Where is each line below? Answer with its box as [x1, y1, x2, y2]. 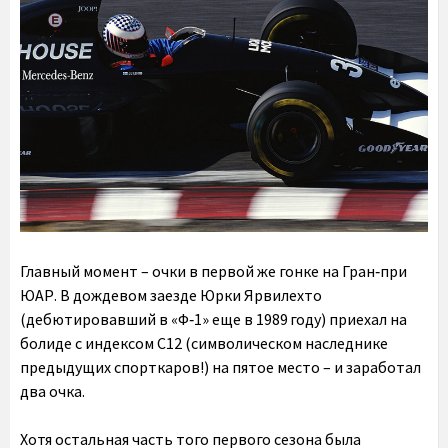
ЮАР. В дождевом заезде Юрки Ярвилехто [20, 285, 322, 306]
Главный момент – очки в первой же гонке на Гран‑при [20, 261, 407, 282]
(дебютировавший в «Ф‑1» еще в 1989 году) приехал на [20, 309, 407, 330]
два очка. [20, 381, 85, 402]
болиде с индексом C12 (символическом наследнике [20, 333, 388, 354]
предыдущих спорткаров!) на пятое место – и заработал [20, 357, 421, 378]
